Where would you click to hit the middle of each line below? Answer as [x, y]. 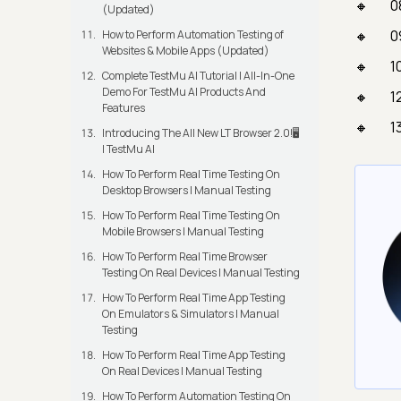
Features [124, 108]
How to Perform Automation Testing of [193, 35]
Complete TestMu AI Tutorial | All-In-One [198, 76]
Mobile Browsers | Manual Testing [183, 232]
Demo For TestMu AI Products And [184, 92]
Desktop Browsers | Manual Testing [187, 191]
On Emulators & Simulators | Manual [191, 314]
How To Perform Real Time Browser [185, 257]
